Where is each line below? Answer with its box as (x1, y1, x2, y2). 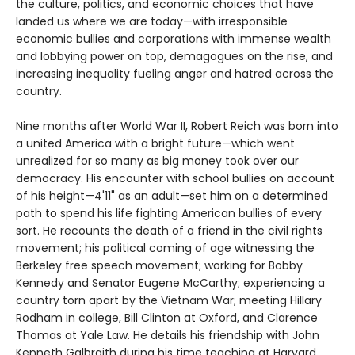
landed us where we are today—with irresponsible (16, 13, 288, 29)
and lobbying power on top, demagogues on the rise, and (16, 48, 333, 64)
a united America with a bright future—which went (16, 135, 295, 151)
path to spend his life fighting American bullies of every (16, 204, 322, 221)
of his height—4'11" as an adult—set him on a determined (16, 187, 328, 204)
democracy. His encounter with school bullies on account (16, 170, 334, 186)
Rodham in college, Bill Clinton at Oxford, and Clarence (16, 309, 318, 326)
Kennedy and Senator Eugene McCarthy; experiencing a (16, 274, 325, 291)
